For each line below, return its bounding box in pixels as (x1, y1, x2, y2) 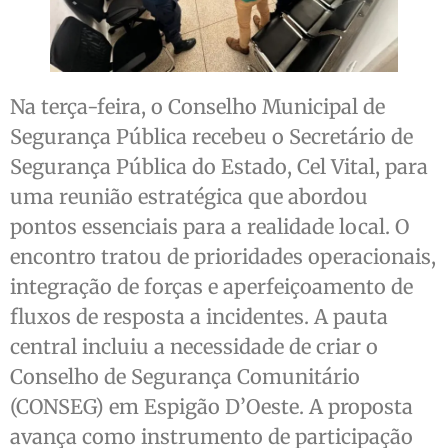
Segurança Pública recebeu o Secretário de (10, 123, 413, 149)
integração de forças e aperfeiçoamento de (10, 273, 413, 299)
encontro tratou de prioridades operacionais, (10, 243, 436, 269)
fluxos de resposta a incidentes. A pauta (10, 303, 388, 329)
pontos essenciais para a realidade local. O (10, 213, 409, 239)
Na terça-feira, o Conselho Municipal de (10, 93, 385, 119)
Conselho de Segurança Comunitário (10, 363, 360, 389)
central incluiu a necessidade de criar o (10, 333, 378, 359)
